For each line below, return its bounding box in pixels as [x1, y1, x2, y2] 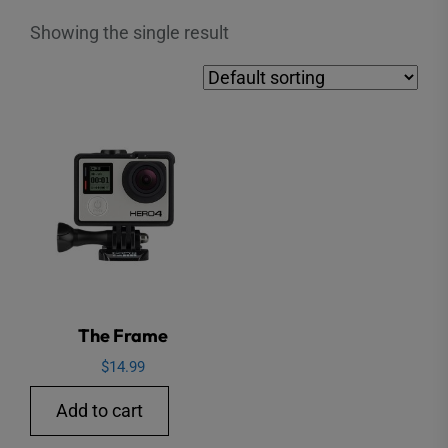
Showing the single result [30, 22, 229, 44]
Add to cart [56, 400, 143, 422]
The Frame [78, 323, 169, 347]
